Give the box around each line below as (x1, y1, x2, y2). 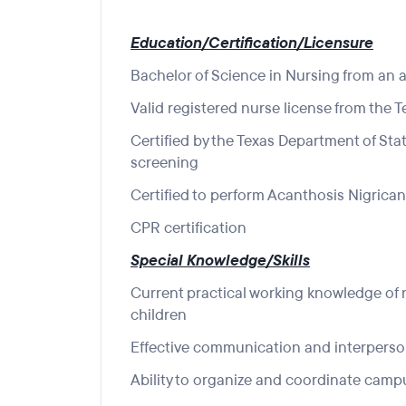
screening (130, 152, 198, 173)
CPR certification (130, 217, 246, 238)
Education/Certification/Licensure (130, 33, 373, 53)
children (130, 304, 187, 325)
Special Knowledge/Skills (130, 250, 310, 271)
